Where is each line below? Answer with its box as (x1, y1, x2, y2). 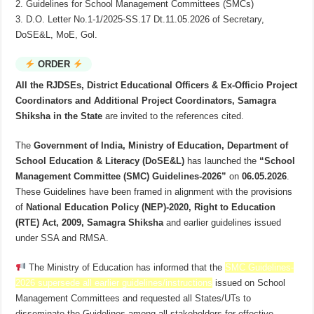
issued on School (212, 278, 286, 289)
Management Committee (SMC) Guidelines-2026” (15, 171, 227, 182)
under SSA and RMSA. (15, 233, 109, 244)
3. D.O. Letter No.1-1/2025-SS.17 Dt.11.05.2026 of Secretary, (15, 14, 265, 25)
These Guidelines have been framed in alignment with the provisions (15, 186, 293, 198)
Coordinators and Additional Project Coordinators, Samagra (15, 95, 277, 107)
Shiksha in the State (15, 111, 103, 122)
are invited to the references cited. (102, 111, 245, 122)
